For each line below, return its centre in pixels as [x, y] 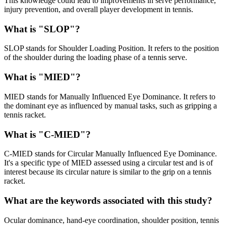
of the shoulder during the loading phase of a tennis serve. [96, 58]
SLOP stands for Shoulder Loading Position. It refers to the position [111, 48]
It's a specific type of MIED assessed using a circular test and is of [108, 163]
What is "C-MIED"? [47, 134]
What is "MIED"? [42, 77]
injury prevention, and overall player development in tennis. [99, 9]
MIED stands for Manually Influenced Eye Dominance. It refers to [110, 96]
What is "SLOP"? [42, 29]
